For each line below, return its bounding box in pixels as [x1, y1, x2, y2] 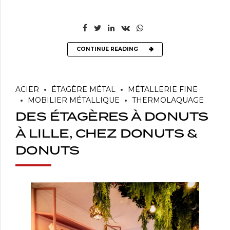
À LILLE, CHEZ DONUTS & [15, 124, 198, 143]
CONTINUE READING [76, 45, 138, 52]
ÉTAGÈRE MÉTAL [51, 85, 116, 94]
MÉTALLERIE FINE [128, 85, 198, 94]
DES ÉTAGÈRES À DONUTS [15, 107, 208, 126]
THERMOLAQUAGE [132, 95, 204, 105]
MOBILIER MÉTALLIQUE [28, 95, 120, 105]
